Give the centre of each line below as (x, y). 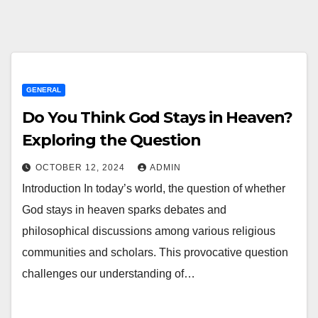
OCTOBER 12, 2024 (82, 168)
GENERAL (44, 90)
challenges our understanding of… (109, 274)
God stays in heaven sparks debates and (124, 210)
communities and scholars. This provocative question (155, 252)
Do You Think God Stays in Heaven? (157, 117)
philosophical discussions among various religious (149, 231)
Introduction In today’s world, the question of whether (154, 188)
